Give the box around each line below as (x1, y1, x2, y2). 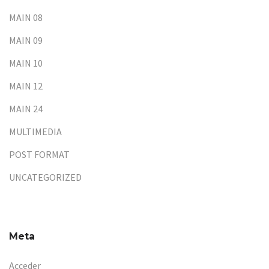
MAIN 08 (9, 11, 43, 23)
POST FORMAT (9, 148, 70, 160)
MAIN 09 (9, 34, 43, 46)
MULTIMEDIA (9, 125, 62, 138)
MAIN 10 (9, 56, 43, 69)
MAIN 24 (9, 102, 43, 115)
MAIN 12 (9, 79, 43, 92)
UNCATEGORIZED (9, 171, 82, 183)
